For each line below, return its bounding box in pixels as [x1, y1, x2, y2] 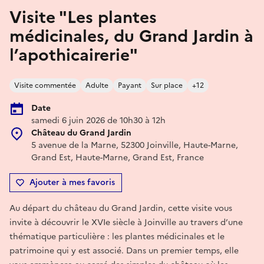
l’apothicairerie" [9, 42, 138, 67]
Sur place [151, 80, 183, 91]
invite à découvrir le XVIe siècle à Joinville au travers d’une [9, 216, 243, 229]
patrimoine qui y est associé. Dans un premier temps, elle [9, 244, 239, 257]
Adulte [85, 80, 108, 91]
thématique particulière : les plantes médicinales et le [9, 230, 225, 243]
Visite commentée [14, 80, 76, 91]
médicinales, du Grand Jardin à [9, 23, 253, 48]
